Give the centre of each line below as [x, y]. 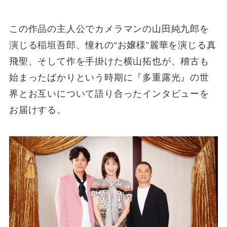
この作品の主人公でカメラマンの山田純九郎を [109, 29]
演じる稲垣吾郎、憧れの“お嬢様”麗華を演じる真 [112, 45]
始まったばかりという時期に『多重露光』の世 [109, 78]
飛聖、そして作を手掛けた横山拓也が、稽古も [109, 62]
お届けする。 [37, 110]
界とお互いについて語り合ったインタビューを [109, 94]
